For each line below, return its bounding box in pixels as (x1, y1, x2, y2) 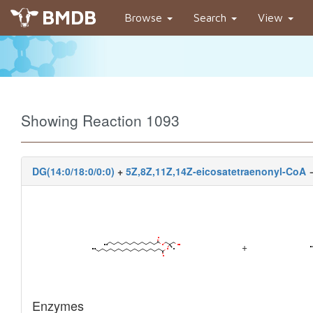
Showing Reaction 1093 (21, 110, 180, 131)
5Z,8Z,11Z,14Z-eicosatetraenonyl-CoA (126, 164, 306, 178)
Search (194, 11, 230, 24)
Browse (124, 11, 166, 24)
